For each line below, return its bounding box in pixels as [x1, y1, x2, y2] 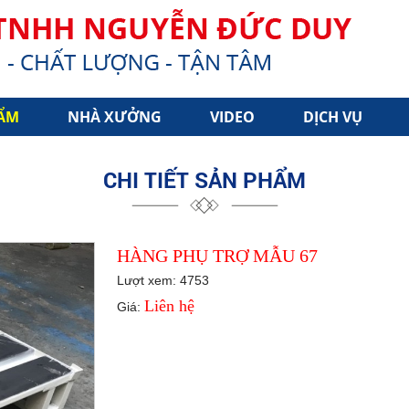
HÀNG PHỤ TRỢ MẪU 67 [117, 246, 318, 266]
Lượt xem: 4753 [117, 273, 209, 288]
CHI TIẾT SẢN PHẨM [103, 165, 306, 194]
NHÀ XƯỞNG [68, 107, 163, 127]
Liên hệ [144, 297, 194, 315]
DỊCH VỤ [302, 107, 362, 127]
